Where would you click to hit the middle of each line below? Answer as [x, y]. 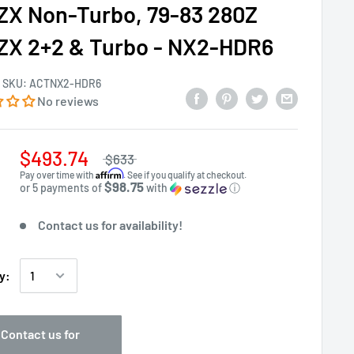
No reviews [68, 101]
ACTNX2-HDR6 [66, 83]
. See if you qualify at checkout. [185, 175]
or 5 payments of [62, 188]
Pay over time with [58, 175]
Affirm [110, 173]
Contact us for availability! [110, 225]
